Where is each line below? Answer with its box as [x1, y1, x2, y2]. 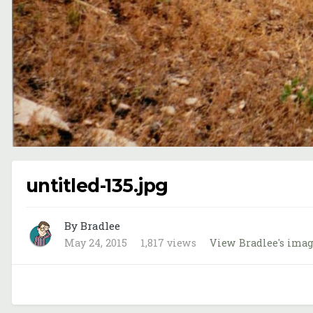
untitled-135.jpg [26, 174, 168, 198]
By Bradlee [64, 219, 120, 233]
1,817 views [140, 236, 196, 249]
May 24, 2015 [64, 236, 127, 249]
